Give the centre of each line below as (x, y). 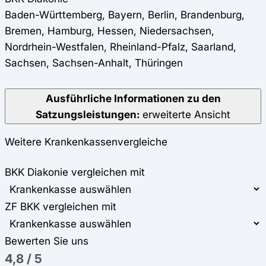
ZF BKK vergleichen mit (61, 207)
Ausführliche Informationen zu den (133, 99)
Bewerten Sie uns (47, 241)
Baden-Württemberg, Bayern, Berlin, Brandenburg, (125, 15)
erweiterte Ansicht (185, 115)
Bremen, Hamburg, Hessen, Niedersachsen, (110, 31)
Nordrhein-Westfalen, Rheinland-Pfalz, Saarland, (121, 47)
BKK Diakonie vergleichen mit (75, 172)
